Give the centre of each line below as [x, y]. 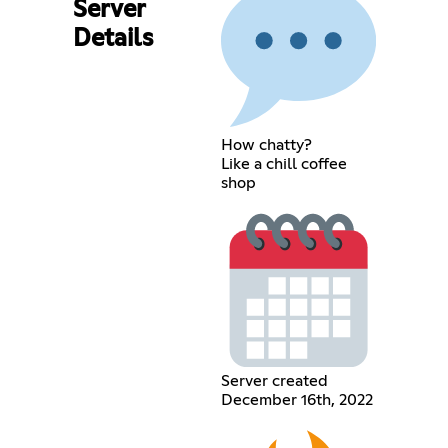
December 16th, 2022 [296, 400]
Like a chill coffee [283, 163]
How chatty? [266, 144]
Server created [274, 381]
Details [112, 38]
